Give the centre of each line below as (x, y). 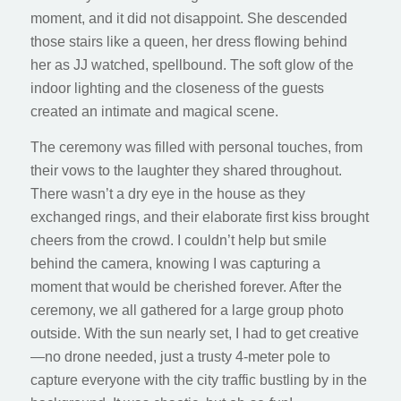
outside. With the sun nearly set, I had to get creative (194, 333)
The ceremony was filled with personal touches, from (196, 147)
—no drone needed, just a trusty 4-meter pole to (180, 356)
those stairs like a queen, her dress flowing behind (188, 42)
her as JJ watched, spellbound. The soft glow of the (192, 65)
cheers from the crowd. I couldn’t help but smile (178, 240)
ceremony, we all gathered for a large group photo (187, 310)
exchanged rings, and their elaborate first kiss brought (199, 217)
